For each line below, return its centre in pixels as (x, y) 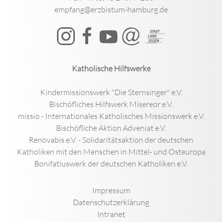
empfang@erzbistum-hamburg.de (111, 9)
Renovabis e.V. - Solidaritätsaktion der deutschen (111, 139)
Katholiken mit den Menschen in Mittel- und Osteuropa (111, 151)
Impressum (111, 190)
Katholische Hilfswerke (111, 68)
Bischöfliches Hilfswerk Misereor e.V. (111, 104)
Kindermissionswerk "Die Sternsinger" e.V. (111, 92)
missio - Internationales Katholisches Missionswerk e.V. (111, 116)
